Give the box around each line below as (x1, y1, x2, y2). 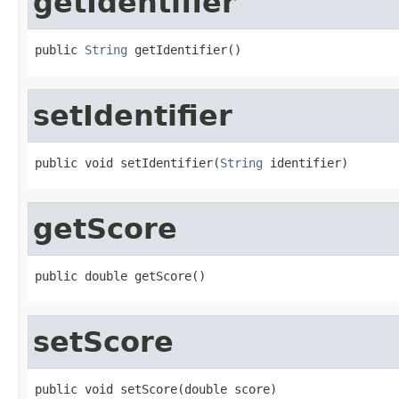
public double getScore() (35, 268, 206, 283)
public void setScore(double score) (35, 381, 277, 396)
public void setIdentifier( (35, 155, 220, 170)
